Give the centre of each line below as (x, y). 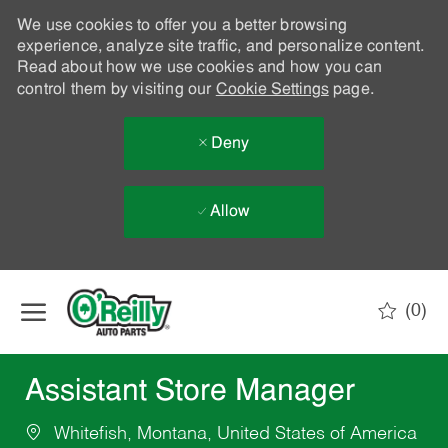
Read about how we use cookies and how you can (199, 68)
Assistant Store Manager (189, 393)
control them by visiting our (116, 90)
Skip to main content (224, 279)
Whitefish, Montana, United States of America (232, 434)
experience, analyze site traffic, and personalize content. (220, 47)
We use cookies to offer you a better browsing (181, 26)
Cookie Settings (272, 90)
